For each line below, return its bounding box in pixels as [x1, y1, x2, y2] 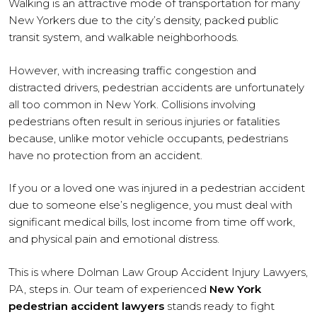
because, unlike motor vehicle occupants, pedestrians [8, 131, 288, 145]
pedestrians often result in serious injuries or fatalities [8, 114, 279, 128]
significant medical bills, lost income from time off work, [8, 215, 295, 229]
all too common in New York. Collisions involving [8, 97, 255, 111]
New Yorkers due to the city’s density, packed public [8, 13, 279, 27]
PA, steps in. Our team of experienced [8, 282, 209, 296]
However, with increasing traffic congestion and [8, 63, 256, 77]
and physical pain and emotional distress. [8, 232, 219, 246]
